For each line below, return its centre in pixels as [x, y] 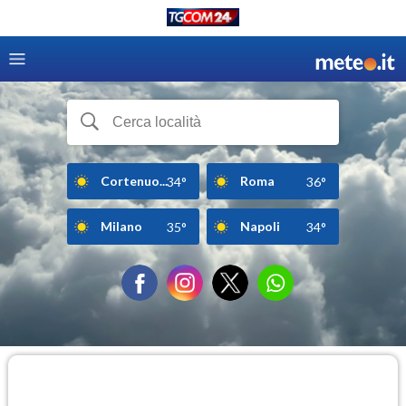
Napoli [260, 226]
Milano [121, 226]
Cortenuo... [134, 180]
